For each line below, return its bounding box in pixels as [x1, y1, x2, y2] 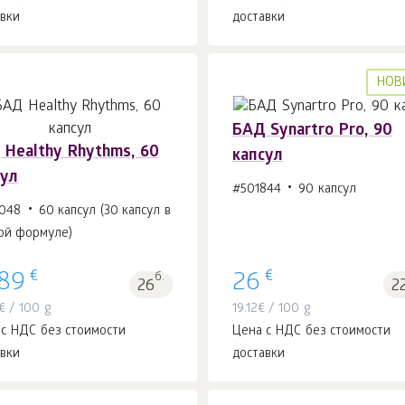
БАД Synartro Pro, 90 [231, 122, 392, 142]
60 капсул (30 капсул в [38, 204, 171, 221]
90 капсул [298, 183, 356, 199]
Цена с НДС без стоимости [231, 324, 391, 340]
